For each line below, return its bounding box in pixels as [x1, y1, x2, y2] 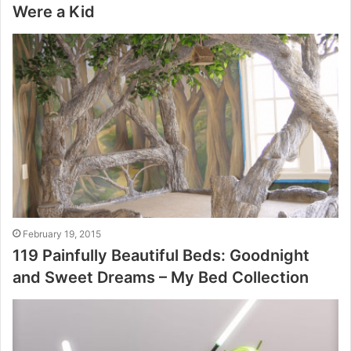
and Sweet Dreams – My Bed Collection [13, 267, 309, 287]
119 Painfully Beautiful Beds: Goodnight [13, 245, 309, 265]
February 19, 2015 [23, 227, 101, 240]
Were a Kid [13, 2, 95, 22]
